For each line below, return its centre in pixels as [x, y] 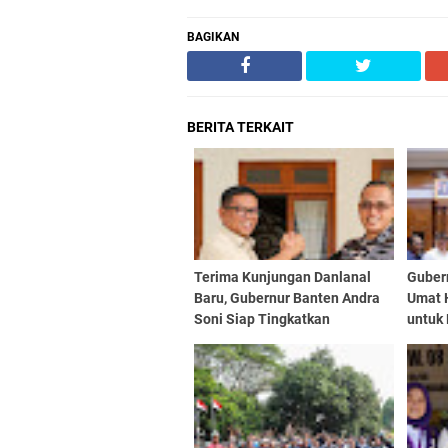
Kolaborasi [228, 340]
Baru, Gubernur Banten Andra [287, 298]
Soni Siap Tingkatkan [262, 319]
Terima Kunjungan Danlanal [282, 277]
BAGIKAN [213, 37]
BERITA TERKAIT [240, 127]
